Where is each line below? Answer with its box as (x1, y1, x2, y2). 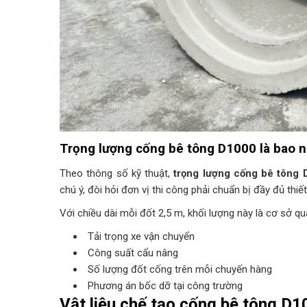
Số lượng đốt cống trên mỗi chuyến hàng (87, 263, 272, 276)
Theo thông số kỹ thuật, (60, 167, 174, 180)
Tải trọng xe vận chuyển (87, 230, 195, 243)
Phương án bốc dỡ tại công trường (87, 280, 243, 293)
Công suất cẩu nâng (87, 247, 178, 260)
